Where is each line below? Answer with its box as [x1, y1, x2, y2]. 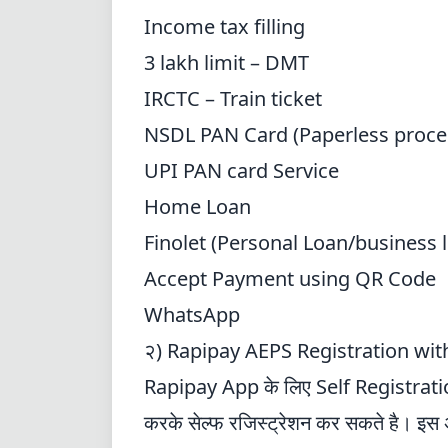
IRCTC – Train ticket [144, 85, 322, 112]
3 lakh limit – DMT [144, 49, 309, 76]
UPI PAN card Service [144, 157, 339, 184]
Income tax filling [144, 13, 305, 40]
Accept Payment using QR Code [144, 265, 436, 292]
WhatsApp [144, 301, 240, 328]
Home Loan [144, 193, 251, 220]
